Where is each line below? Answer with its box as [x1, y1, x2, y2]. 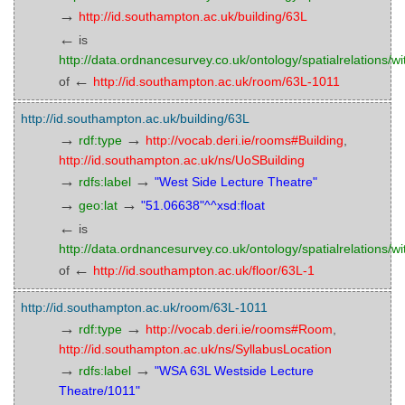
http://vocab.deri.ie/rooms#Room [146, 322, 333, 336]
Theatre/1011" [59, 383, 140, 398]
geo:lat [79, 198, 118, 212]
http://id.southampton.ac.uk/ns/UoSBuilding [59, 153, 305, 167]
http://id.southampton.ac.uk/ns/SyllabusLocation [59, 342, 332, 356]
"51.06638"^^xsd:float [141, 198, 265, 212]
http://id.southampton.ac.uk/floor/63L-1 [93, 263, 315, 278]
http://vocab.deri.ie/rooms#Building [146, 133, 344, 147]
